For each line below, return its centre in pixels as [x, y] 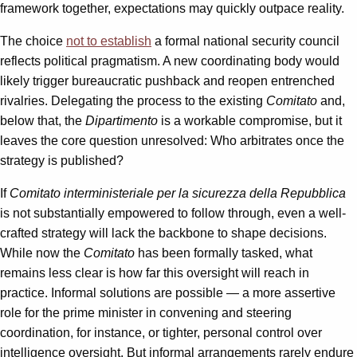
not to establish [109, 41]
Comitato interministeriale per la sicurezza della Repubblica [176, 194]
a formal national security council [245, 41]
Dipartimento [122, 121]
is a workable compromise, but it [250, 121]
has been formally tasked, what [224, 253]
